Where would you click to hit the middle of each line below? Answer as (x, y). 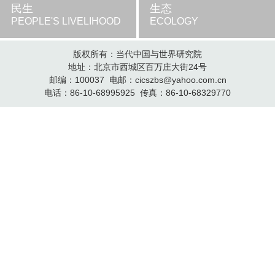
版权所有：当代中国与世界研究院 (137, 54)
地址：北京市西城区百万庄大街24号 (137, 67)
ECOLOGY (174, 21)
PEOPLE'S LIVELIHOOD (66, 21)
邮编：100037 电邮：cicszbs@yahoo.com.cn (137, 79)
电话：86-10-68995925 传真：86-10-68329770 (137, 92)
